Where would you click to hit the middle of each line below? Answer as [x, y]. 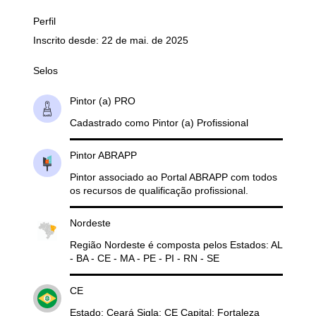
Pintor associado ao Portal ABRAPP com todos [173, 177]
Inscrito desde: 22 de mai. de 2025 [110, 40]
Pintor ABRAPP [103, 155]
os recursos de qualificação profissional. [159, 190]
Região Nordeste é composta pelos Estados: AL [176, 244]
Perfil [44, 21]
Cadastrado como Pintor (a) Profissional [159, 122]
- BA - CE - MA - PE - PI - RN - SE [144, 258]
